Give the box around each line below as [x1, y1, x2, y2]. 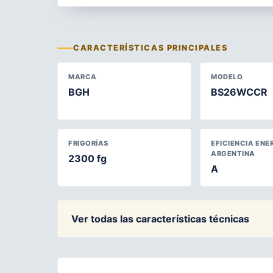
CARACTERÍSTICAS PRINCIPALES [73, 43, 228, 52]
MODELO [211, 73, 243, 81]
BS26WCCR [211, 86, 268, 98]
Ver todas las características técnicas [71, 212, 249, 225]
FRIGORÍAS [68, 139, 109, 147]
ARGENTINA [211, 149, 256, 158]
